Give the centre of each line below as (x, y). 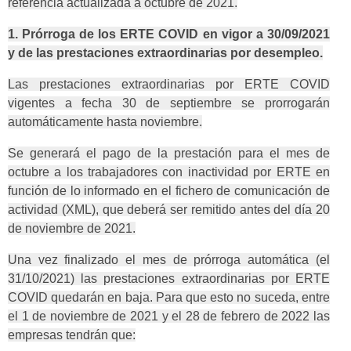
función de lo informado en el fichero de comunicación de (169, 191)
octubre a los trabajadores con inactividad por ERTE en (169, 172)
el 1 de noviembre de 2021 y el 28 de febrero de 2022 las (169, 317)
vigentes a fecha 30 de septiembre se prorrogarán (169, 103)
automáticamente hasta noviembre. (105, 122)
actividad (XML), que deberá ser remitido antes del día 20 (169, 210)
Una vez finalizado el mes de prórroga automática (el (169, 260)
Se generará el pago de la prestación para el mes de (169, 154)
